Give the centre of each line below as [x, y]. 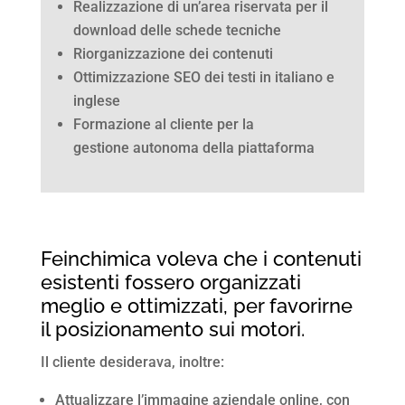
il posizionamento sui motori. [172, 329]
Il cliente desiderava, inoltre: [132, 362]
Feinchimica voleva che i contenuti [201, 258]
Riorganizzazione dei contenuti [173, 53]
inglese [96, 100]
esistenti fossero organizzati [170, 282]
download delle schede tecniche [177, 30]
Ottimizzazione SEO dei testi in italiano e [203, 77]
